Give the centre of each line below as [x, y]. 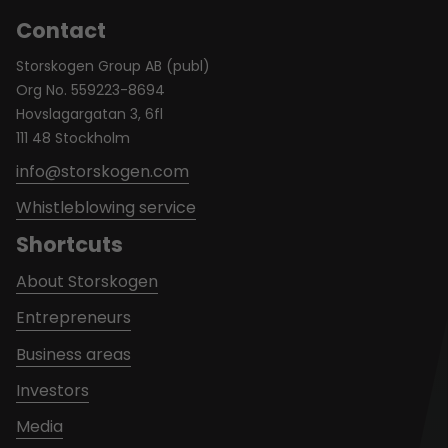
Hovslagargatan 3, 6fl [89, 113]
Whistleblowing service [106, 207]
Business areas [73, 354]
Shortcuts [69, 245]
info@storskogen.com [102, 171]
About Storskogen [87, 282]
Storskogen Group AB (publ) [113, 65]
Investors [52, 390]
